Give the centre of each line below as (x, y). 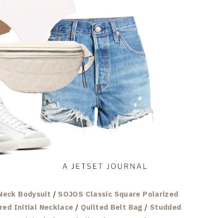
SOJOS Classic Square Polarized (118, 194)
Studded (165, 207)
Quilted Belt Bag (111, 207)
